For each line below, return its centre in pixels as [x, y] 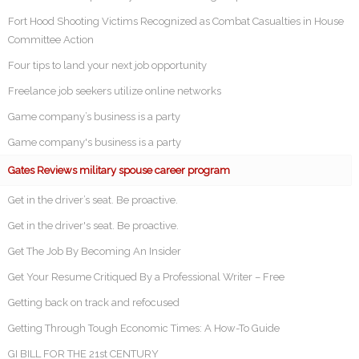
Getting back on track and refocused [94, 303]
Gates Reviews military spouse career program [119, 171]
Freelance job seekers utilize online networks [115, 91]
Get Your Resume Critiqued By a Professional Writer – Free [146, 277]
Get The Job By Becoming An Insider [95, 252]
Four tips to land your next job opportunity [107, 66]
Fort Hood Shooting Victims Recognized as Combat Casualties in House [176, 22]
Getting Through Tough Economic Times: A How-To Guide [144, 329]
